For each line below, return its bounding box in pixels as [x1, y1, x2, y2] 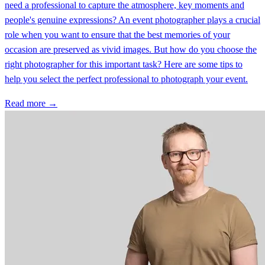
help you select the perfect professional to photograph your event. [5, 74, 248, 85]
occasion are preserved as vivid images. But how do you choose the [5, 44, 257, 55]
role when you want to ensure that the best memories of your [5, 30, 230, 40]
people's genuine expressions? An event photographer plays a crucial [5, 15, 260, 25]
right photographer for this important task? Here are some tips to [5, 59, 243, 70]
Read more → [5, 98, 57, 109]
